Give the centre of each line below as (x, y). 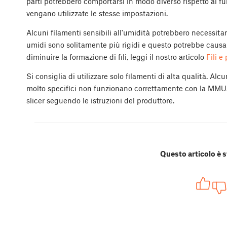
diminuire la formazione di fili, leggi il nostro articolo (116, 56)
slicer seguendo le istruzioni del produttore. (100, 100)
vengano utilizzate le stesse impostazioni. (97, 13)
